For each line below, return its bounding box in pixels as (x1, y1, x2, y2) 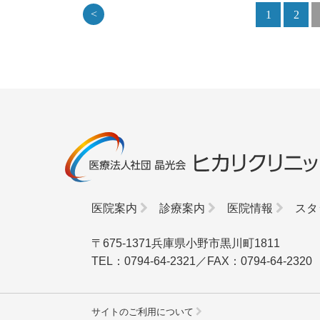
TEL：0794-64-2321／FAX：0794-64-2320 (91, 254, 312, 267)
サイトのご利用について (91, 306, 194, 317)
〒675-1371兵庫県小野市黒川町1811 (91, 236, 280, 249)
